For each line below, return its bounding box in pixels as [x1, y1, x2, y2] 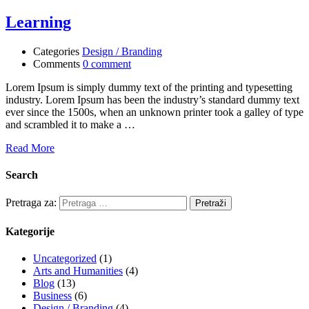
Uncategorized [33, 252, 97, 264]
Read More [6, 141, 54, 154]
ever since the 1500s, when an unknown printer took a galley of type [6, 106, 303, 118]
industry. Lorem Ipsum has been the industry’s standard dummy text [6, 93, 299, 106]
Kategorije [6, 225, 54, 237]
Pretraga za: [6, 197, 57, 209]
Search [6, 169, 38, 181]
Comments [33, 57, 80, 70]
